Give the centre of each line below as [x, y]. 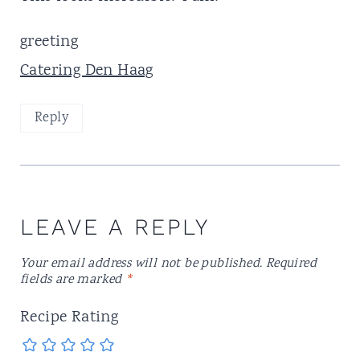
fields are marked [73, 280]
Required [291, 264]
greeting [49, 42]
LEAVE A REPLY [115, 227]
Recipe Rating [69, 318]
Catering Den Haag [86, 71]
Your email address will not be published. [141, 264]
